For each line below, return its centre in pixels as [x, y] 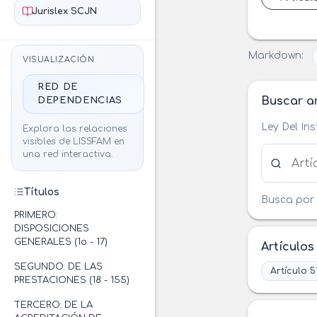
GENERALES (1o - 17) [61, 242]
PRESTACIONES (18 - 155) [72, 280]
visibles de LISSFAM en [74, 142]
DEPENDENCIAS [80, 101]
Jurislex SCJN [64, 11]
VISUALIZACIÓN [59, 60]
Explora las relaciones [75, 129]
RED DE [58, 87]
